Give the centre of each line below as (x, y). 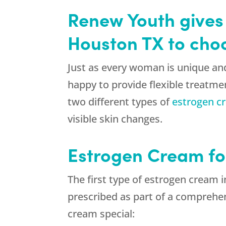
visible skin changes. (115, 119)
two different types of (120, 102)
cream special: (101, 214)
